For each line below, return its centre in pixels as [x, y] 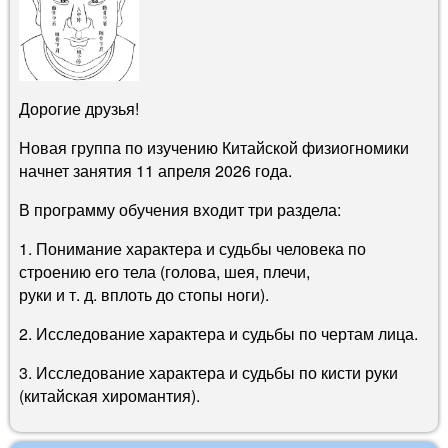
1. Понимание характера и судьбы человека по [192, 248]
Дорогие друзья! [79, 108]
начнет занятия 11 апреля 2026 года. [155, 170]
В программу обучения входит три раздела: [180, 209]
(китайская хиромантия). [109, 395]
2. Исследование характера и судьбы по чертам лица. [218, 333]
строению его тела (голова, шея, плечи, [164, 271]
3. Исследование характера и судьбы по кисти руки [208, 372]
